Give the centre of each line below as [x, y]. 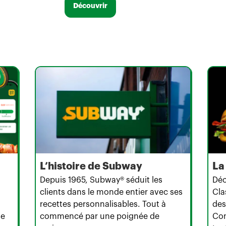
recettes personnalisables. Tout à [103, 205]
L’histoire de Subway [91, 167]
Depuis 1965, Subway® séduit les [101, 180]
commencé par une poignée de [100, 217]
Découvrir [90, 6]
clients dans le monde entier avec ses [111, 192]
